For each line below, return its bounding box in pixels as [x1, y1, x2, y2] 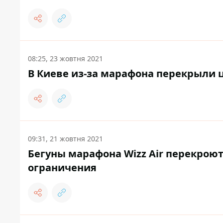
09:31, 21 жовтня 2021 [28, 134, 103, 144]
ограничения [28, 161, 97, 175]
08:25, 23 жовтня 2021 [28, 54, 103, 64]
